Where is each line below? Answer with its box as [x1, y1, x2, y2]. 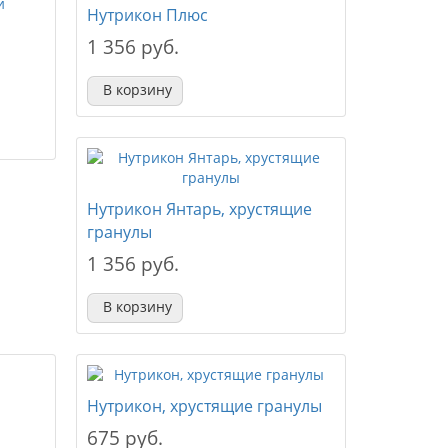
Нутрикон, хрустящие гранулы [86, 395, 322, 417]
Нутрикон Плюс [86, 4, 208, 26]
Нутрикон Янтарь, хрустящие [86, 198, 312, 220]
